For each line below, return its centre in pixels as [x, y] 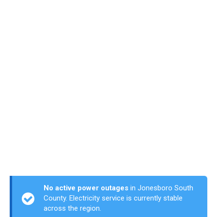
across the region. [72, 208]
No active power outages [86, 188]
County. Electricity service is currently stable [113, 198]
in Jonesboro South [161, 188]
